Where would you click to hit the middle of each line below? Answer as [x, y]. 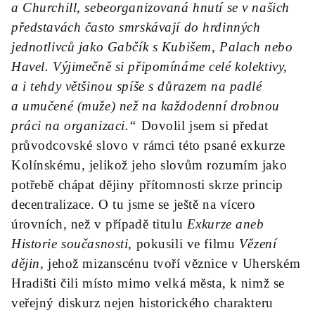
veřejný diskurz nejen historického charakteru [142, 303]
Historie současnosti [70, 244]
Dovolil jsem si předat [202, 126]
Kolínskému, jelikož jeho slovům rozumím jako [149, 165]
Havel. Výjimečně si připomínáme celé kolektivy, [149, 66]
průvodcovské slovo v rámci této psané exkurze [148, 145]
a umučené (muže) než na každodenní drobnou [146, 106]
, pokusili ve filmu [184, 244]
